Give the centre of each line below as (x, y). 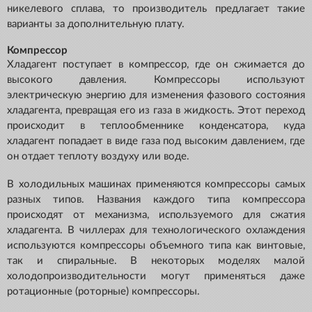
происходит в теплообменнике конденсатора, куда (156, 126)
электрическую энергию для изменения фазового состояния (156, 95)
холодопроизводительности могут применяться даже (156, 276)
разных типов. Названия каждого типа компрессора (156, 200)
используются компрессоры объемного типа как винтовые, (156, 246)
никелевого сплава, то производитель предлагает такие (156, 9)
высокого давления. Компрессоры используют (156, 80)
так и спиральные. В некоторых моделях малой (156, 261)
